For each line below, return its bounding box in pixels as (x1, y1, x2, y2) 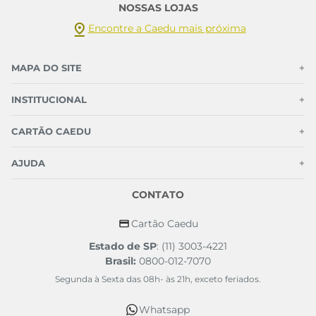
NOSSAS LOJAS (118, 1, 198, 14)
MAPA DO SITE (11, 62, 82, 73)
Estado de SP (89, 240, 157, 253)
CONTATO (132, 188, 184, 201)
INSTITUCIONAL (11, 94, 87, 105)
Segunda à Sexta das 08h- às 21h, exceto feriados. (55, 274, 261, 284)
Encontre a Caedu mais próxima (87, 22, 246, 35)
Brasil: (105, 255, 136, 267)
